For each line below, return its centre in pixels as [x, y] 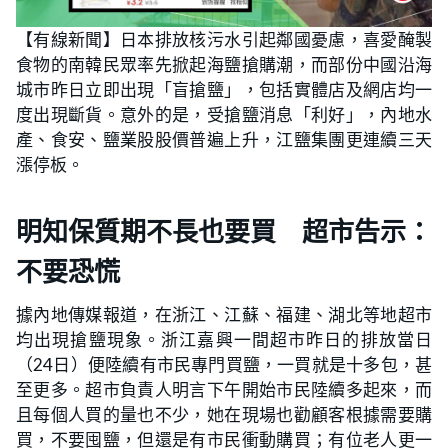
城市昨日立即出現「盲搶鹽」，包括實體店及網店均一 [224, 89]
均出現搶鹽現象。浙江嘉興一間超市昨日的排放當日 [224, 339]
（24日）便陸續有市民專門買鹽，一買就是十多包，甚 [224, 364]
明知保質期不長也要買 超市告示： [224, 232]
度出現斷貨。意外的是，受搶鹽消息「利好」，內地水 [224, 114]
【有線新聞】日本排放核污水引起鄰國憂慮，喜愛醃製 [224, 39]
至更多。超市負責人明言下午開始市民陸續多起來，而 [224, 389]
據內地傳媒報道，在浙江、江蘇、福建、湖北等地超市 [224, 314]
